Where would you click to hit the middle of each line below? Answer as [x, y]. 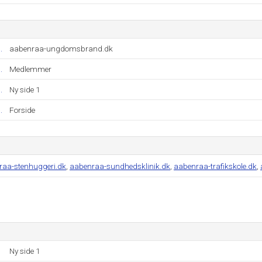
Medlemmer [30, 69]
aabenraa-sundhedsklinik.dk [120, 166]
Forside [22, 110]
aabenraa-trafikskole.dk [215, 166]
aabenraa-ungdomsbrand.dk [61, 49]
